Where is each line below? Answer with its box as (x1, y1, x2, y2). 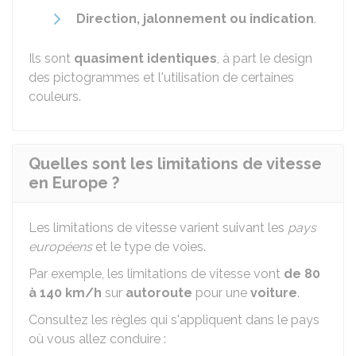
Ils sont (29, 51, 74, 66)
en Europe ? (29, 173, 119, 192)
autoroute (126, 285, 192, 300)
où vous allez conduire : (29, 331, 166, 346)
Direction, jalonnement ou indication (76, 11, 314, 26)
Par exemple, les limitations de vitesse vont (29, 266, 284, 281)
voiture (250, 285, 297, 300)
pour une (192, 285, 250, 300)
